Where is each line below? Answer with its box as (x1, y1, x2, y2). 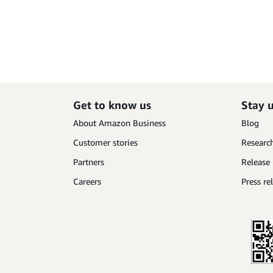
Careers (73, 176, 101, 186)
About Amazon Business (73, 118, 166, 128)
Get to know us (73, 98, 151, 112)
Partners (73, 157, 104, 167)
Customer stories (73, 137, 138, 147)
